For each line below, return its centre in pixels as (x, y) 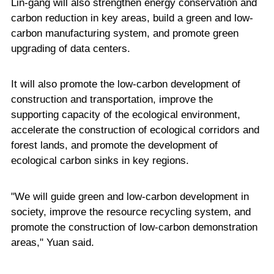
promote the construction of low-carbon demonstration (134, 227)
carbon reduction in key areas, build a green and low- (132, 18)
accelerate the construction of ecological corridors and (135, 130)
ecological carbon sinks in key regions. (100, 161)
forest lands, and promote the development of (114, 146)
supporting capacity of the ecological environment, (125, 115)
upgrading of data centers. (70, 48)
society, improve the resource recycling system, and (131, 212)
